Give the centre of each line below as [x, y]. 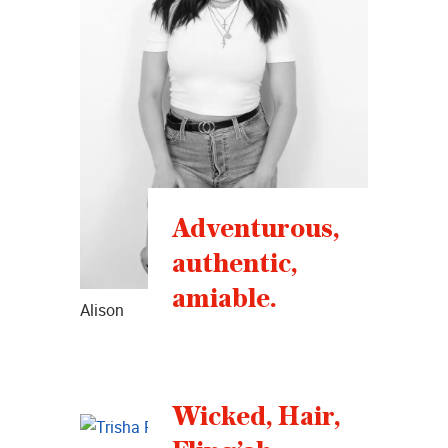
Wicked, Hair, [256, 416]
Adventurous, [256, 229]
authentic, [235, 264]
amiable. [224, 299]
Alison [102, 311]
